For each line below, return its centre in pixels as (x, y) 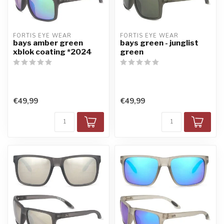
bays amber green (48, 43)
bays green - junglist (159, 43)
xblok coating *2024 (52, 52)
